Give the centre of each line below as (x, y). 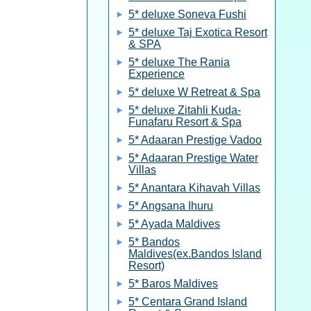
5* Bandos (154, 242)
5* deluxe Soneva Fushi (187, 14)
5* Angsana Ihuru (171, 206)
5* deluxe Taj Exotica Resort (198, 32)
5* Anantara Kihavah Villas (194, 188)
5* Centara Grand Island (188, 302)
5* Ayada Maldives (174, 224)
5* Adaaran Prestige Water (193, 158)
